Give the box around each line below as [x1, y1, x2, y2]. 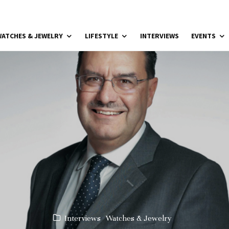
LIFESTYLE [85, 31, 118, 40]
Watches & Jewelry [105, 214, 172, 223]
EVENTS [191, 31, 216, 40]
